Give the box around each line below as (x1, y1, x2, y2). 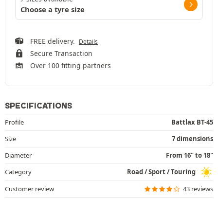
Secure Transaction (30, 48, 92, 58)
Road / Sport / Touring (127, 167, 196, 176)
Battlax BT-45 (171, 117, 213, 127)
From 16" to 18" (166, 150, 213, 160)
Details (78, 37, 98, 46)
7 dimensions (172, 134, 213, 143)
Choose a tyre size (20, 4, 85, 14)
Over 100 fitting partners (30, 60, 111, 70)
